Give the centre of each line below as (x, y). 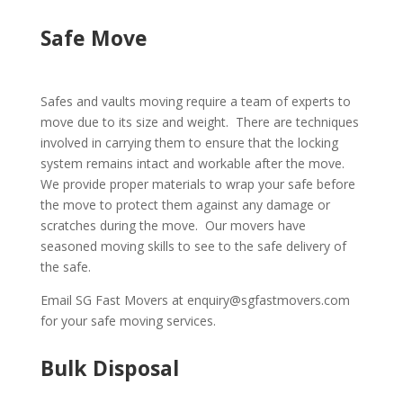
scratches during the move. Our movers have (173, 225)
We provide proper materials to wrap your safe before (197, 184)
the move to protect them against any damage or (185, 205)
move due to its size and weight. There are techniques (199, 122)
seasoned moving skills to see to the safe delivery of (193, 246)
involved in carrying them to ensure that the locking (189, 143)
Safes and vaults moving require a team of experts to (195, 101)
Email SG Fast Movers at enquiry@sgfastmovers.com (195, 300)
